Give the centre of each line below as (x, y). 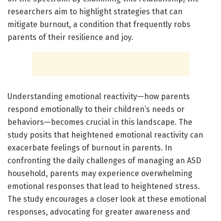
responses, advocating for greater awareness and (99, 212)
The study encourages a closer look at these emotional (107, 199)
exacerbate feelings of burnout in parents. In (90, 147)
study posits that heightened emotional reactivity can (105, 135)
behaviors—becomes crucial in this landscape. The (100, 122)
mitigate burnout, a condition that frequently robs (99, 24)
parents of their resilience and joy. (70, 37)
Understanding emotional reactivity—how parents (99, 96)
